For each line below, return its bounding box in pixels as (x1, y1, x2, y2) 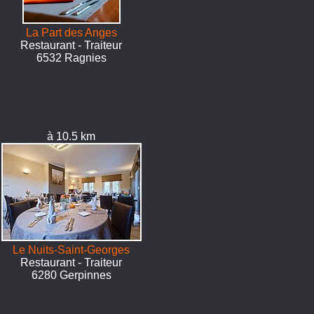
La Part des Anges (25, 27, 117, 39)
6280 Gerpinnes (31, 269, 111, 281)
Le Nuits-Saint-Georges (13, 244, 130, 256)
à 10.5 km (47, 130, 96, 142)
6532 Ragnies (36, 52, 107, 64)
